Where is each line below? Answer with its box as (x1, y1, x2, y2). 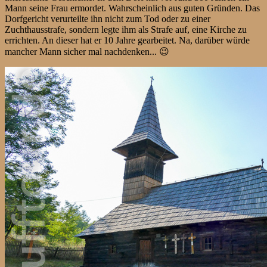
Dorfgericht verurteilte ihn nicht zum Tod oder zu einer (5, 13, 210, 24)
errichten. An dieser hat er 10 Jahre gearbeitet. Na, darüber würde (5, 35, 250, 45)
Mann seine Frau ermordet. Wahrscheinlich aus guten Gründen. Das (5, 2, 260, 13)
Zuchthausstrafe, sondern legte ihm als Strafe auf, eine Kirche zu (5, 24, 247, 35)
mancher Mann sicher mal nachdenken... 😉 (5, 46, 169, 57)
